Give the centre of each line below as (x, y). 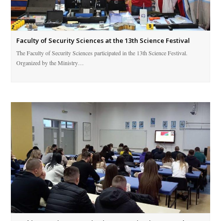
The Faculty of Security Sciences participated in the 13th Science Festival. (102, 53)
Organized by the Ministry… (50, 62)
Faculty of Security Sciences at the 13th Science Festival (103, 40)
